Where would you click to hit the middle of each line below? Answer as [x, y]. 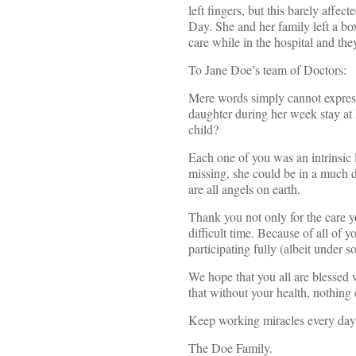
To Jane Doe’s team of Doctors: [267, 70]
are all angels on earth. [244, 189]
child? [203, 130]
